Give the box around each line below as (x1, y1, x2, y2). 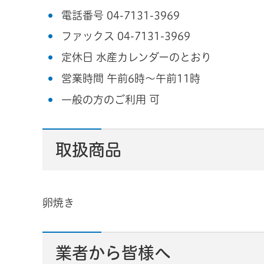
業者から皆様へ (55, 244, 171, 261)
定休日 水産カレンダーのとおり (61, 52, 212, 63)
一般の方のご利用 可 (61, 94, 160, 105)
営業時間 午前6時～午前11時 (61, 73, 201, 84)
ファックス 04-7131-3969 (61, 31, 191, 42)
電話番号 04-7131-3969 (61, 9, 180, 21)
